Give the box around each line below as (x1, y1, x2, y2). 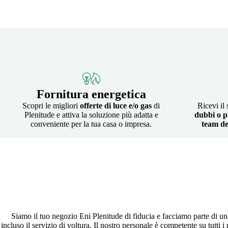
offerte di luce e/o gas (80, 101, 152, 110)
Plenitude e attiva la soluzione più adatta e (24, 110, 158, 119)
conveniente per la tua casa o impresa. (31, 119, 152, 128)
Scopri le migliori (22, 101, 80, 110)
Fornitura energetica (36, 87, 146, 101)
